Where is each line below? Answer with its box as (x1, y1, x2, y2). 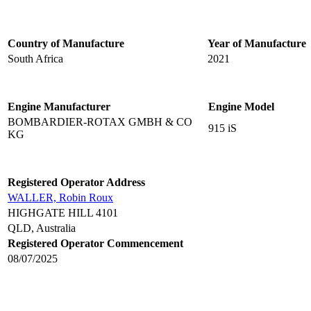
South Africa (8, 53, 63, 65)
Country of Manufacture (8, 37, 124, 50)
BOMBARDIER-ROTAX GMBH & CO (8, 116, 192, 128)
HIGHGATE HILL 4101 (8, 207, 118, 219)
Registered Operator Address (8, 176, 145, 189)
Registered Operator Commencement (8, 237, 183, 250)
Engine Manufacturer (8, 101, 110, 113)
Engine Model (208, 101, 274, 113)
